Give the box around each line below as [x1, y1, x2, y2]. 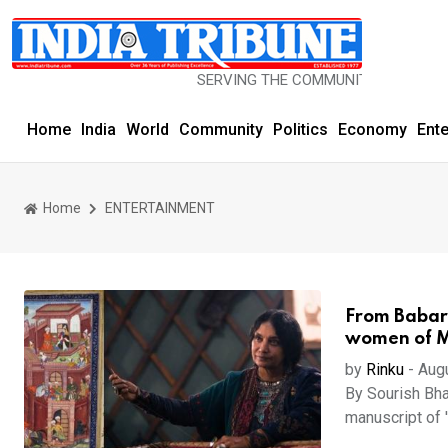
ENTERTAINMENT [105, 199, 215, 216]
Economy [338, 120, 407, 139]
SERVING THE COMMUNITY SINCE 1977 [134, 71, 396, 89]
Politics [273, 120, 328, 139]
